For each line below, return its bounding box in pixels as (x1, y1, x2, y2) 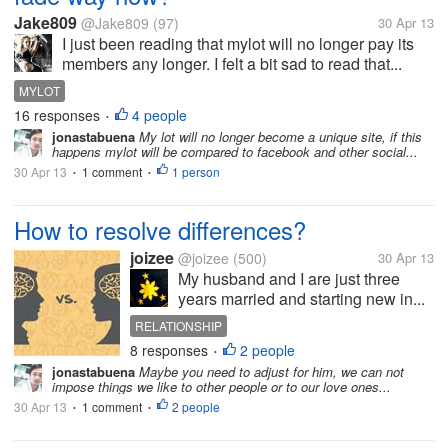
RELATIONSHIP (135, 317, 222, 334)
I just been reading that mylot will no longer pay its (62, 32, 414, 55)
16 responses (14, 105, 104, 125)
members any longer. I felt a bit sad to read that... (62, 52, 402, 75)
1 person (172, 163, 220, 180)
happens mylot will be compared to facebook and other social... (52, 142, 418, 161)
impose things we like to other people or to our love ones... (52, 377, 391, 396)
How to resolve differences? (14, 212, 306, 247)
